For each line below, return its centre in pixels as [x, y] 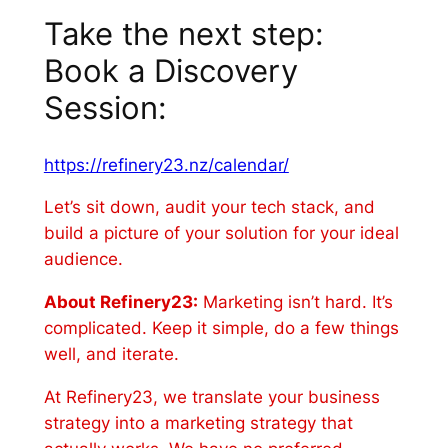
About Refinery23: [120, 302]
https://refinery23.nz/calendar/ [166, 164]
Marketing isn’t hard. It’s [295, 302]
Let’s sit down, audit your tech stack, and [209, 207]
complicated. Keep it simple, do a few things [221, 328]
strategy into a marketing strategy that [198, 422]
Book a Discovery [170, 70]
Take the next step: [183, 33]
